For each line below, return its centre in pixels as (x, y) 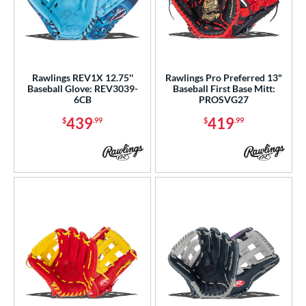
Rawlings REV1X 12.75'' (82, 77)
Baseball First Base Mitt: (224, 88)
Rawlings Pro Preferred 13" (224, 77)
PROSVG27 (224, 99)
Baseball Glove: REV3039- (82, 88)
